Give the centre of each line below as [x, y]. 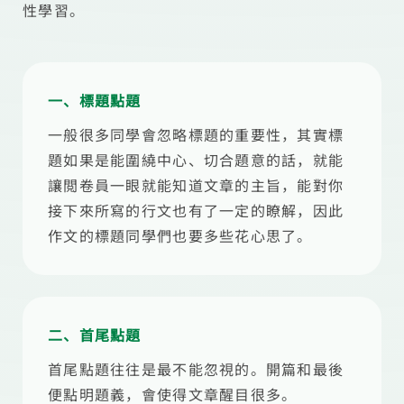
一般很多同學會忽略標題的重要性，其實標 [196, 134]
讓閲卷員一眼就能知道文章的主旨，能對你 [196, 185]
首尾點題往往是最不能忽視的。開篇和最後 [196, 369]
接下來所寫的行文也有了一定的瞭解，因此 [196, 210]
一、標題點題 [95, 100]
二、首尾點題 [95, 335]
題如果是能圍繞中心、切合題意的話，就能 [196, 160]
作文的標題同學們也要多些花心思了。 [180, 235]
